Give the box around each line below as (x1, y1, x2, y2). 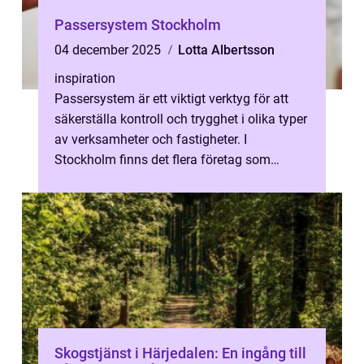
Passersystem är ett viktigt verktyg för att (54, 91, 288, 106)
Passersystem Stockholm (54, 16, 221, 33)
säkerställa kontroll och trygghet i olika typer (54, 111, 307, 127)
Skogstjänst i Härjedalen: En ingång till (54, 344, 306, 362)
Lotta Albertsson (178, 42, 275, 58)
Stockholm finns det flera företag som (54, 152, 271, 167)
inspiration (54, 71, 115, 86)
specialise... (54, 172, 121, 188)
